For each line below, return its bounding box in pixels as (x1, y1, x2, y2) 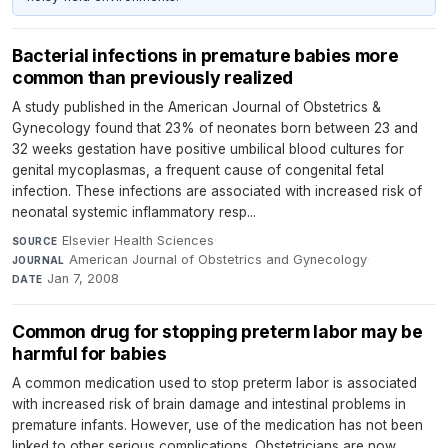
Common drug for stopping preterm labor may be (12, 321, 423, 342)
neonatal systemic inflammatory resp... (12, 204, 256, 220)
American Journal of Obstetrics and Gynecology (69, 252, 368, 267)
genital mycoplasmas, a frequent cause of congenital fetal (12, 162, 384, 178)
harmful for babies (12, 343, 167, 364)
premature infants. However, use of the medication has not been (12, 417, 423, 433)
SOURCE (12, 235, 58, 247)
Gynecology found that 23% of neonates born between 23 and (12, 120, 418, 136)
